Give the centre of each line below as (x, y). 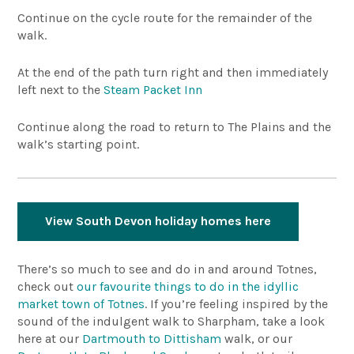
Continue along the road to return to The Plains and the (175, 127)
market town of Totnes (81, 304)
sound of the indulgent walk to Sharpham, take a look (171, 322)
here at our (50, 339)
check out (47, 287)
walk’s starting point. (79, 145)
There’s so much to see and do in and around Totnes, (168, 269)
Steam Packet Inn (157, 90)
